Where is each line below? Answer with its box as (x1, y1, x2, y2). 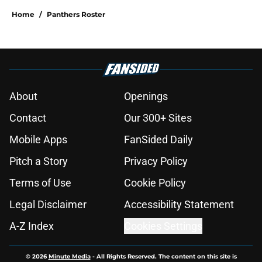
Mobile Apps (9, 133, 67, 146)
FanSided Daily (124, 133, 193, 146)
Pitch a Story (9, 155, 68, 168)
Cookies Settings (124, 220, 202, 233)
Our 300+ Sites (124, 112, 192, 125)
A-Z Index (9, 220, 54, 233)
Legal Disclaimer (9, 198, 87, 211)
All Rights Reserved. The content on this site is (96, 253, 237, 261)
